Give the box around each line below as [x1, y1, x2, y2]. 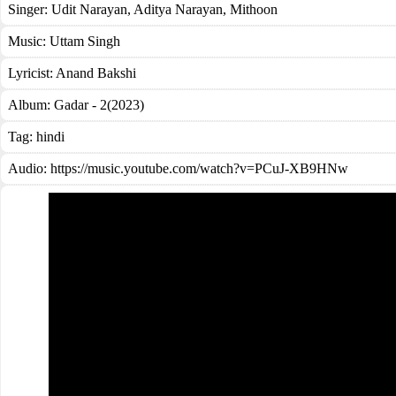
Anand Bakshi [56, 65, 136, 80]
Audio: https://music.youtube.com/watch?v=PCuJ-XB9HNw [8, 161, 348, 176]
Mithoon [226, 2, 278, 17]
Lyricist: [8, 65, 56, 80]
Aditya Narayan [131, 2, 223, 17]
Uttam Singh [49, 34, 120, 49]
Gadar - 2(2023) [54, 97, 144, 112]
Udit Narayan [51, 2, 127, 17]
